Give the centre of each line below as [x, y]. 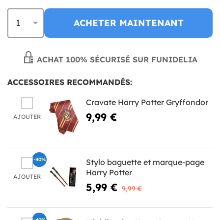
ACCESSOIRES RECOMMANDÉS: [70, 82]
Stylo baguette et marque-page [145, 162]
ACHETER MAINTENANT [128, 23]
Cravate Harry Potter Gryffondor [147, 102]
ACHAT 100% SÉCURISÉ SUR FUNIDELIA [116, 59]
